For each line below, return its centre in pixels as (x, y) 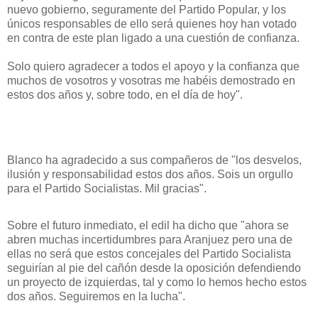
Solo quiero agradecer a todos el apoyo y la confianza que (153, 66)
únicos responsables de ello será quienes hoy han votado (152, 23)
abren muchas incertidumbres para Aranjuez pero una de (150, 239)
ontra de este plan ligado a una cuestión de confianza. (164, 38)
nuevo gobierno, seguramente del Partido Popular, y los (147, 9)
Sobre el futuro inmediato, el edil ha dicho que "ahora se (148, 225)
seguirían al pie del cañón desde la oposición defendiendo (154, 268)
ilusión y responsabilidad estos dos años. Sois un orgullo (150, 174)
